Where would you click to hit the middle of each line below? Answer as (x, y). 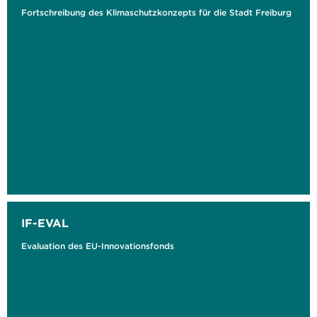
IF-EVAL (45, 223)
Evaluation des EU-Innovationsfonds (98, 246)
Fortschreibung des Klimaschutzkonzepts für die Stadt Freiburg (156, 12)
